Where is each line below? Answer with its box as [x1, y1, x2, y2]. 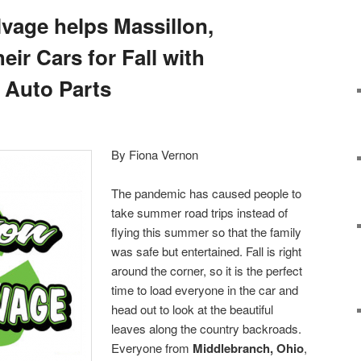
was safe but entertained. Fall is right [111, 242, 302, 259]
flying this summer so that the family [111, 222, 302, 240]
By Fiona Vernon [111, 145, 199, 163]
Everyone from [111, 338, 193, 356]
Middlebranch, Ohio [193, 338, 305, 357]
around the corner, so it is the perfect [111, 261, 303, 279]
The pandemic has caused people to [111, 184, 302, 201]
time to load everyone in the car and [111, 280, 299, 298]
